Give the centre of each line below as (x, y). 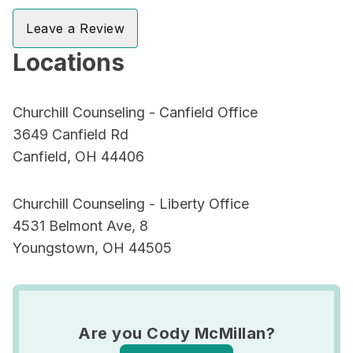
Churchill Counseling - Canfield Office (135, 112)
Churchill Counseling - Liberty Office (131, 204)
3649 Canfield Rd (71, 134)
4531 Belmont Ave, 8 (80, 226)
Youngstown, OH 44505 (92, 248)
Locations (69, 62)
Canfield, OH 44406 (78, 156)
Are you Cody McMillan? (176, 333)
